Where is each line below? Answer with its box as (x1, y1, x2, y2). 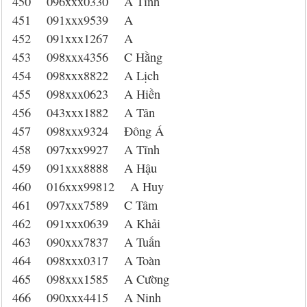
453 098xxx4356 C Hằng (12, 49, 162, 65)
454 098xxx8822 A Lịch (12, 67, 159, 84)
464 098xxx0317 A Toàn (12, 252, 160, 269)
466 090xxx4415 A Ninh (12, 289, 161, 306)
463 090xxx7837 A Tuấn (12, 234, 160, 250)
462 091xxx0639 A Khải (12, 215, 160, 232)
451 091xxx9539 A (12, 12, 133, 28)
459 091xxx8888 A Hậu (12, 160, 157, 176)
